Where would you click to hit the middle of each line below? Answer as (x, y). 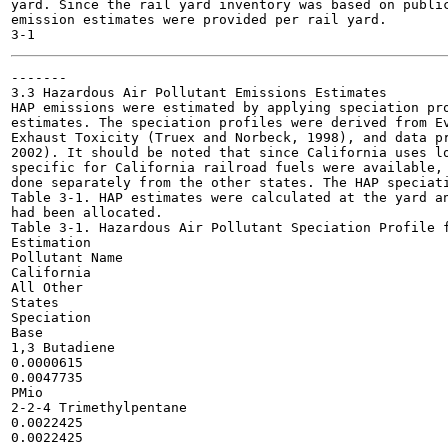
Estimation (51, 242)
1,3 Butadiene (63, 347)
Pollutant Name (67, 257)
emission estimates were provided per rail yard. (199, 19)
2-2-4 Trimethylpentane (99, 407)
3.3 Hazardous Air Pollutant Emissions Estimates (199, 92)
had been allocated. (87, 212)
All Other (47, 287)
